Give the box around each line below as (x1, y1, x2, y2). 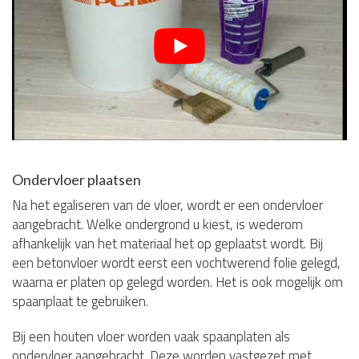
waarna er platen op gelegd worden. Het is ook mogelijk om (12, 272, 343, 293)
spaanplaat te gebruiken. (12, 291, 148, 313)
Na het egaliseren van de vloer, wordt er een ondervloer (12, 195, 323, 216)
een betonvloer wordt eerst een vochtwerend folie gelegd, (12, 252, 341, 274)
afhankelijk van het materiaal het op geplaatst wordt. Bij (12, 233, 323, 255)
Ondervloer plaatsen (12, 171, 141, 189)
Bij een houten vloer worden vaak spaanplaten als (12, 326, 290, 348)
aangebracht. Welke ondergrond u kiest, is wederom (12, 214, 303, 236)
